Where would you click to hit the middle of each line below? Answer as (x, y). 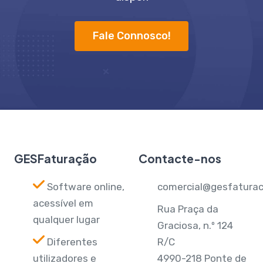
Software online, (85, 186)
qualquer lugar (66, 219)
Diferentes (71, 242)
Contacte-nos (180, 158)
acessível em (63, 203)
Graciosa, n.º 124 (195, 225)
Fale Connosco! (131, 36)
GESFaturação (55, 158)
